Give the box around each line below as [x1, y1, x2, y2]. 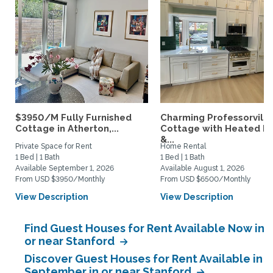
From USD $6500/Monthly [160, 175, 251, 183]
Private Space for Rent [15, 142, 92, 151]
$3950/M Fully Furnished [15, 112, 132, 123]
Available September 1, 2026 [15, 164, 114, 172]
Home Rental [160, 142, 206, 151]
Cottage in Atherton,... [15, 123, 119, 134]
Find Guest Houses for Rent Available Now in [24, 222, 264, 235]
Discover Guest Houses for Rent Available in [24, 252, 263, 265]
